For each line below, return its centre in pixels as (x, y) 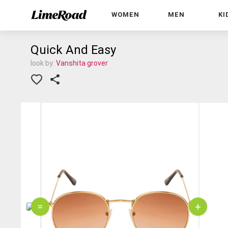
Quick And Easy (73, 50)
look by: (43, 63)
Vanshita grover (82, 63)
